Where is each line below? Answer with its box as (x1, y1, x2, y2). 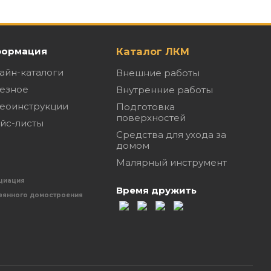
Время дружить (116, 184, 197, 197)
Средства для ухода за (116, 129, 227, 141)
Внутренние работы (116, 84, 214, 96)
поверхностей (116, 112, 186, 124)
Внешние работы (116, 67, 200, 79)
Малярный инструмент (116, 157, 227, 169)
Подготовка (116, 101, 175, 113)
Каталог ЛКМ (116, 45, 190, 58)
